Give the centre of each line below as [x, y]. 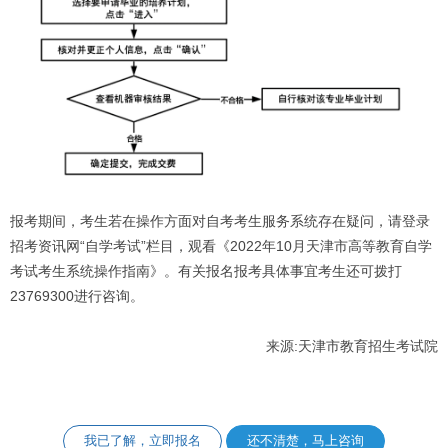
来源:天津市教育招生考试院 [352, 346]
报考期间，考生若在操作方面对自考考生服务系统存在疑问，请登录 [219, 221]
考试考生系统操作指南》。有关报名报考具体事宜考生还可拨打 [205, 271]
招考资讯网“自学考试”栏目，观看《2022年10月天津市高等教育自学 [220, 246]
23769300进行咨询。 [76, 296]
